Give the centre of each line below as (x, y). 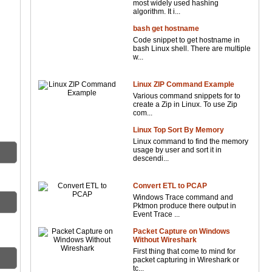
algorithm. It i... (157, 12)
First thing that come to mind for (185, 251)
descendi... (151, 158)
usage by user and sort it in (178, 150)
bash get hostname (166, 29)
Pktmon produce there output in (185, 206)
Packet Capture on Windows (182, 231)
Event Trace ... (157, 214)
